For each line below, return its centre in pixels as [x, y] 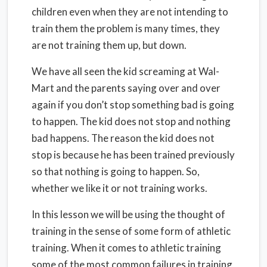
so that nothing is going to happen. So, [116, 171]
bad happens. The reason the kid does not [123, 138]
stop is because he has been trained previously [133, 155]
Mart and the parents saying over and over [126, 88]
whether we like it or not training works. [119, 188]
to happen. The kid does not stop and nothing [131, 121]
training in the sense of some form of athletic [131, 231]
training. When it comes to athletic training [126, 248]
